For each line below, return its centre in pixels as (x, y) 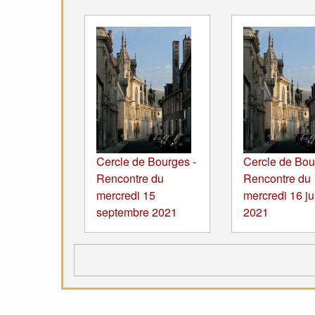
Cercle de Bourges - (146, 161)
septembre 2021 (137, 212)
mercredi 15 (126, 195)
